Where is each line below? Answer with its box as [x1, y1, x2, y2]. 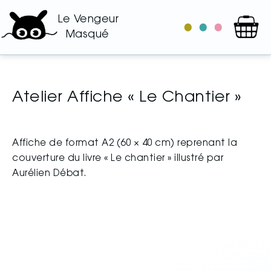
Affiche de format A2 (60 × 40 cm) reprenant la [12, 139, 237, 148]
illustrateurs [214, 41, 268, 51]
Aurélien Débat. [12, 169, 87, 178]
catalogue [184, 41, 237, 51]
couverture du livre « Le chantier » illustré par [12, 154, 223, 163]
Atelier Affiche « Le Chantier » [12, 90, 242, 106]
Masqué [65, 30, 109, 41]
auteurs [199, 41, 235, 51]
